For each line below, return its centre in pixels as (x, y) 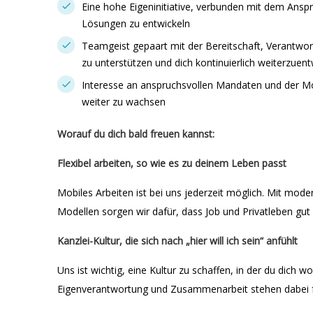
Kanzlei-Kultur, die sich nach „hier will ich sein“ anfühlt (177, 241)
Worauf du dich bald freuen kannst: (136, 134)
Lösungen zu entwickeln (136, 23)
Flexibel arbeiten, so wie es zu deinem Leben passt (172, 163)
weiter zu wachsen (124, 102)
